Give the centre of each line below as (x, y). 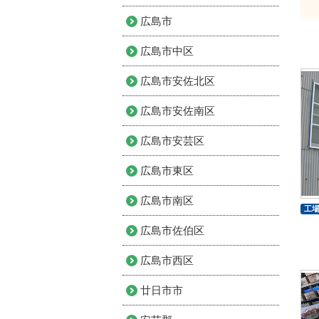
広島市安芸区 (172, 141)
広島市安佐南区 (178, 111)
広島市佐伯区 (172, 230)
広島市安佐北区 (178, 81)
